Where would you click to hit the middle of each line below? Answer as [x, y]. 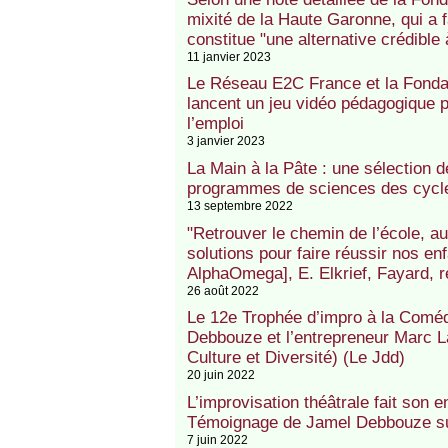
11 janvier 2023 [228, 56]
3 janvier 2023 [225, 141]
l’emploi [215, 124]
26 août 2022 [222, 290]
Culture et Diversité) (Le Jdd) [295, 358]
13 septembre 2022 [239, 205]
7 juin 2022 [217, 439]
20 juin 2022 [220, 375]
